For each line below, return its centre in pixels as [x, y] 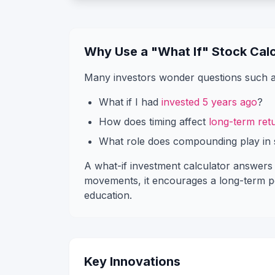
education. [108, 195]
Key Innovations [132, 261]
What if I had [130, 102]
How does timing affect [154, 122]
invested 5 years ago [209, 102]
